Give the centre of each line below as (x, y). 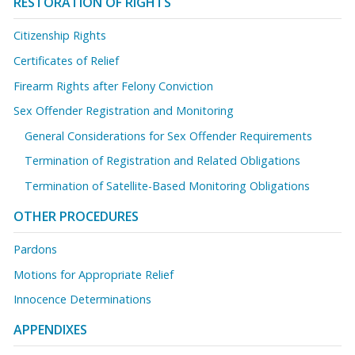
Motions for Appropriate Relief (94, 274)
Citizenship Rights (60, 36)
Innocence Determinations (82, 300)
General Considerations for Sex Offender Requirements (169, 136)
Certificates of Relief (66, 61)
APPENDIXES (50, 330)
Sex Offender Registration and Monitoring (124, 111)
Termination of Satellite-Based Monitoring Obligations (168, 185)
